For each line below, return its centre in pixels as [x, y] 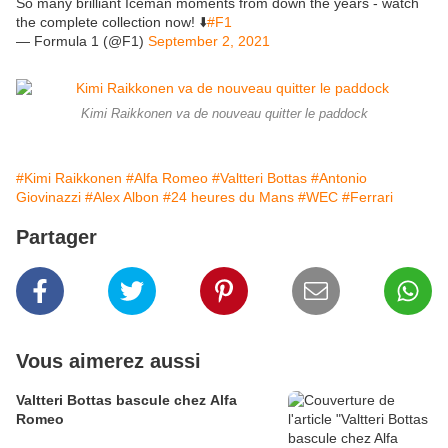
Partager [56, 237]
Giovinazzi [48, 197]
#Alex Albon [122, 197]
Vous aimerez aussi [108, 361]
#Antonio [339, 178]
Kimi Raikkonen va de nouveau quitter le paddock [224, 114]
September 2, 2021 [209, 41]
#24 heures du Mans [228, 197]
